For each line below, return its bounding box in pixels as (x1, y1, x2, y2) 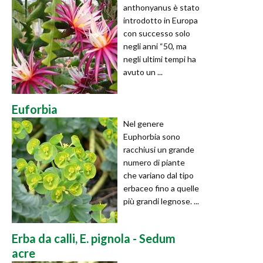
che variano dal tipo (123, 170, 194, 180)
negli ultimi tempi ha (123, 53, 196, 64)
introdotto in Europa (123, 15, 198, 25)
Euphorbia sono (123, 131, 180, 141)
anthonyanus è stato (123, 2, 200, 12)
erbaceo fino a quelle (123, 183, 199, 193)
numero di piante (123, 157, 185, 167)
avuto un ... (123, 66, 163, 77)
